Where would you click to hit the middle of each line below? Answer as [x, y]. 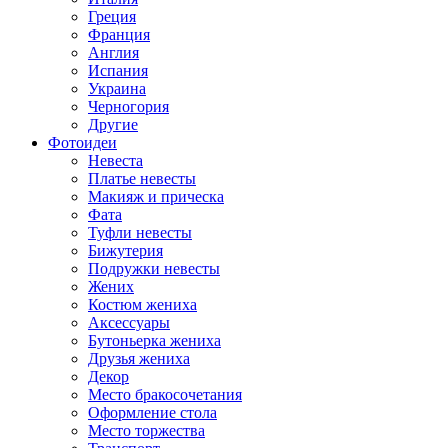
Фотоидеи [82, 142]
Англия [113, 52]
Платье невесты [142, 178]
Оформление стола [152, 412]
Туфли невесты [140, 232]
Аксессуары [129, 322]
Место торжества [146, 430]
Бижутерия [125, 250]
